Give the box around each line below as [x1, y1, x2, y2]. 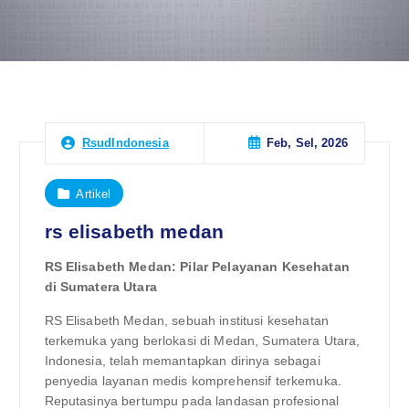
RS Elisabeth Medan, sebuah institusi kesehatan [44, 312, 329, 328]
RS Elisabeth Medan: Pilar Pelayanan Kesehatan [44, 259, 350, 275]
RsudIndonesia [81, 136, 169, 151]
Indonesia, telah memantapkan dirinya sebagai [44, 352, 320, 368]
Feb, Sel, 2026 [266, 136, 348, 151]
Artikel [76, 186, 111, 201]
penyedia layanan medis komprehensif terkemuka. [44, 372, 341, 388]
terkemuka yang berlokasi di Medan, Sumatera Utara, [44, 332, 361, 348]
